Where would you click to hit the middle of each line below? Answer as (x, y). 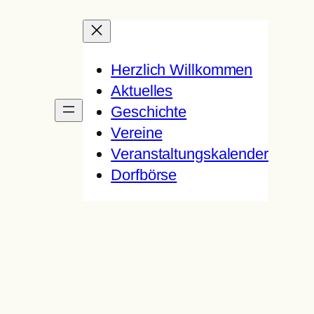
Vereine (137, 133)
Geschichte (149, 112)
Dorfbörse (144, 175)
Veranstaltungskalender (190, 154)
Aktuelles (142, 91)
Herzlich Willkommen (182, 70)
